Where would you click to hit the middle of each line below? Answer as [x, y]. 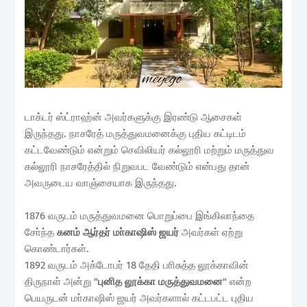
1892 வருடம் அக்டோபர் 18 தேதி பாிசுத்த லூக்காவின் [137, 266]
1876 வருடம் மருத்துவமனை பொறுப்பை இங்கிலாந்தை [139, 216]
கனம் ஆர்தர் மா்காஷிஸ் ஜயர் [118, 233]
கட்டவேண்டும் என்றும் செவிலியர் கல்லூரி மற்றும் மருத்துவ [149, 150]
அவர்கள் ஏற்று [211, 233]
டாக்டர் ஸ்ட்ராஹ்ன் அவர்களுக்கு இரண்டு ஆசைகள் [133, 118]
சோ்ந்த [41, 233]
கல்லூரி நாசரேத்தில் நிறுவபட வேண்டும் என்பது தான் [137, 167]
